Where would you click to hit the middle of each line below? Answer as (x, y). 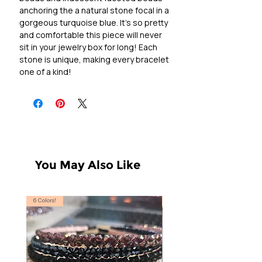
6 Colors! (45, 201)
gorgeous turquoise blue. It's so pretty (94, 23)
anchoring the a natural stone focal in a (94, 11)
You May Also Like (88, 165)
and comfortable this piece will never (91, 35)
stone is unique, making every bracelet (94, 60)
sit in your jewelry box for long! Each (88, 47)
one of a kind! (45, 72)
